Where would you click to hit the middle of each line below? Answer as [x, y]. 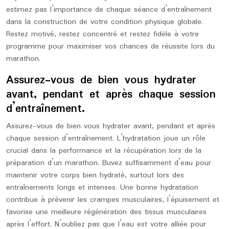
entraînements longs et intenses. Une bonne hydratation [102, 188]
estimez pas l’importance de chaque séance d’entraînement [109, 10]
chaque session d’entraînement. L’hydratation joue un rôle [106, 139]
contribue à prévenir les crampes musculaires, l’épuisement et [113, 200]
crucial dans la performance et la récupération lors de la [104, 151]
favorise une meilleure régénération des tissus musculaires [106, 212]
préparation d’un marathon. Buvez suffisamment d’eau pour [109, 163]
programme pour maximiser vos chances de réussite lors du [110, 47]
